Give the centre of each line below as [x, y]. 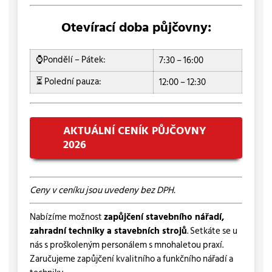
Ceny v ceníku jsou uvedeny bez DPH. [102, 191]
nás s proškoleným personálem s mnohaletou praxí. [126, 245]
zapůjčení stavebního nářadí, [164, 217]
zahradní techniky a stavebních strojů [108, 231]
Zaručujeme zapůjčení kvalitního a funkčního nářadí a [131, 259]
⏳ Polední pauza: [69, 81]
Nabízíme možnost [66, 217]
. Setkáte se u [212, 231]
